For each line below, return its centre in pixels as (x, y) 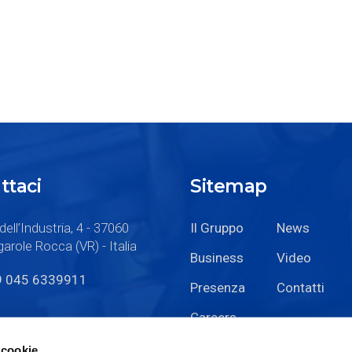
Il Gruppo (217, 227)
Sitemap (229, 186)
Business (217, 257)
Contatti (301, 287)
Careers (213, 317)
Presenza (218, 287)
